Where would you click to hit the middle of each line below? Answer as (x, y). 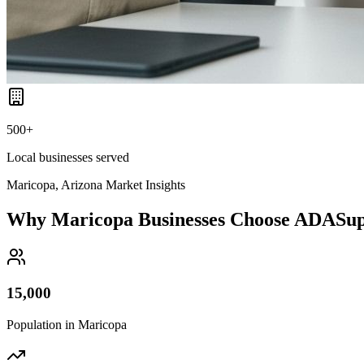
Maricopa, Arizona (54, 184)
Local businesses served (68, 157)
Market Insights (144, 184)
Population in (42, 325)
